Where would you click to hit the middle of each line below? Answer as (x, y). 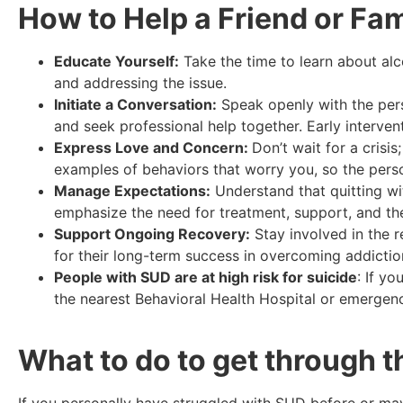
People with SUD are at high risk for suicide (206, 277)
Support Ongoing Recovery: (152, 233)
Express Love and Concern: (153, 147)
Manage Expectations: (132, 190)
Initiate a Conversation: (135, 104)
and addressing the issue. (143, 82)
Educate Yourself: (116, 61)
